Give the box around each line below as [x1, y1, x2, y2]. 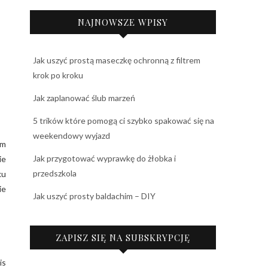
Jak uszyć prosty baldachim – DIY [33, 191, 156, 201]
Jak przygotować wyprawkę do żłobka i [33, 153, 176, 163]
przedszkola [33, 168, 77, 178]
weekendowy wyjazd [33, 130, 110, 141]
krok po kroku [33, 70, 83, 80]
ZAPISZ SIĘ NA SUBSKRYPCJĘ [56, 232, 190, 243]
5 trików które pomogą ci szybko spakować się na [33, 115, 214, 126]
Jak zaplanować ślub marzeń [33, 93, 135, 103]
